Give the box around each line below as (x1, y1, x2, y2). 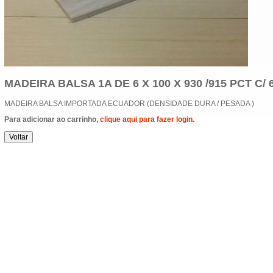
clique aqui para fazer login (99, 115, 193, 124)
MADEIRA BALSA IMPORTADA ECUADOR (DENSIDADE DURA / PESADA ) (4, 99, 254, 108)
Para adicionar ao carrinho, (4, 115, 100, 124)
